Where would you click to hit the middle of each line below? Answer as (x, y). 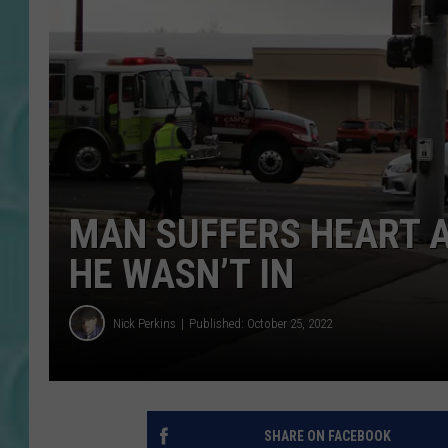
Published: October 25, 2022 (260, 323)
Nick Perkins (144, 323)
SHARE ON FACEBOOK (327, 436)
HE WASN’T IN (181, 275)
